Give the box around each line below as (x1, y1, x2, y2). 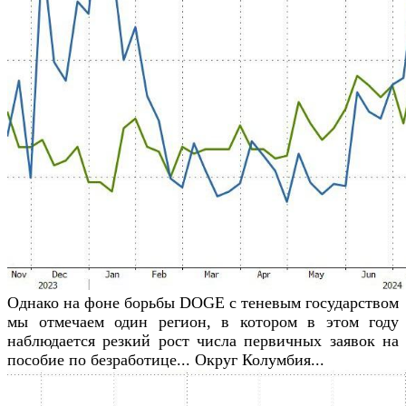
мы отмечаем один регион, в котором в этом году (7, 312, 399, 331)
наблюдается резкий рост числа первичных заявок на (7, 331, 399, 350)
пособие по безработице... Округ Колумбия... (7, 350, 324, 369)
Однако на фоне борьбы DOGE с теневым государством (7, 293, 399, 312)
